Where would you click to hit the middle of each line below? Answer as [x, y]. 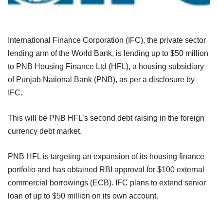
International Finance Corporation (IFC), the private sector [107, 40]
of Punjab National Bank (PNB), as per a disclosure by [101, 79]
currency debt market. [45, 131]
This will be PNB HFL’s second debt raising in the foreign [106, 118]
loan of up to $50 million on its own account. [83, 196]
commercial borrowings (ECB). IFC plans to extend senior [107, 182]
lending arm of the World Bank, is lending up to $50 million [108, 53]
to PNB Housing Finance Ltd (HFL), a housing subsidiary [106, 66]
